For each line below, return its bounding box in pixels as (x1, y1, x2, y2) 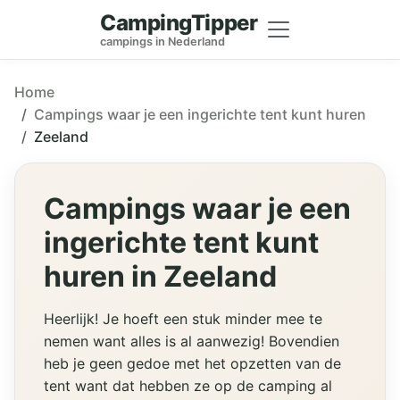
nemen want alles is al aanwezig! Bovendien (44, 332, 339, 351)
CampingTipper (100, 10, 258, 36)
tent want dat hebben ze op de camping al (44, 377, 332, 396)
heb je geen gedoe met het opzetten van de (44, 354, 341, 373)
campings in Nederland (100, 35, 226, 49)
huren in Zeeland (44, 259, 277, 295)
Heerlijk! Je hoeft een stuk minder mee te (44, 310, 322, 329)
